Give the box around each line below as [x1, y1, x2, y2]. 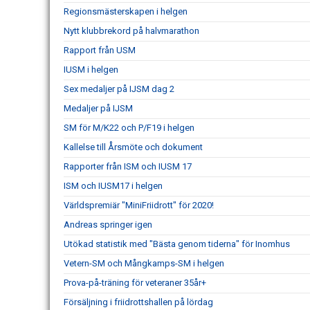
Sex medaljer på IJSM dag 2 [64, 84, 174, 94]
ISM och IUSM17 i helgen [64, 181, 163, 191]
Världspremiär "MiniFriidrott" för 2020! [64, 200, 214, 210]
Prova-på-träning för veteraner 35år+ [64, 277, 206, 288]
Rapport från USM [64, 45, 136, 55]
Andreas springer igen [64, 219, 152, 230]
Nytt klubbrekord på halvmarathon [64, 26, 199, 36]
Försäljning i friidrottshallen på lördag [64, 297, 213, 307]
